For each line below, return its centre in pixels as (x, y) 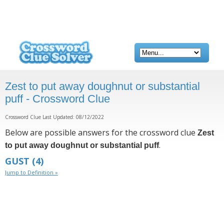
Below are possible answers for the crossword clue (101, 132)
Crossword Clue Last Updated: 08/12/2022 (54, 117)
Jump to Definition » (31, 172)
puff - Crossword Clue (57, 99)
